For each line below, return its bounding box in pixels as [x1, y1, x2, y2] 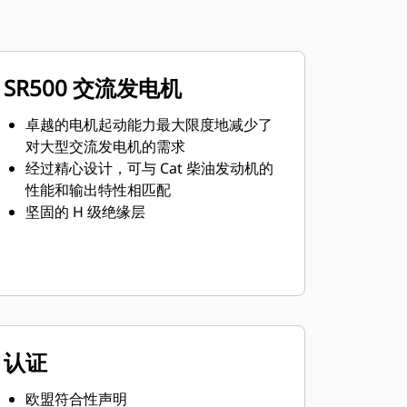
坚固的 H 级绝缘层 [25, 202, 145, 222]
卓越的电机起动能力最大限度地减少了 [25, 114, 273, 134]
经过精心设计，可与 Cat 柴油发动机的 [25, 158, 273, 178]
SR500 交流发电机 [3, 73, 182, 103]
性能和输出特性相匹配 [25, 180, 171, 200]
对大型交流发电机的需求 [25, 136, 185, 156]
